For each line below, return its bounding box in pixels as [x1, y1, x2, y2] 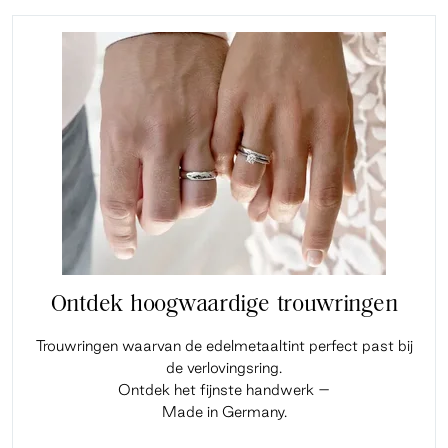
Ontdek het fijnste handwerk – [118, 380, 330, 398]
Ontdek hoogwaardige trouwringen [50, 292, 398, 317]
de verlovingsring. [166, 358, 282, 376]
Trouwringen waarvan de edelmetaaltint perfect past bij [35, 336, 413, 354]
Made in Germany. [161, 402, 287, 420]
